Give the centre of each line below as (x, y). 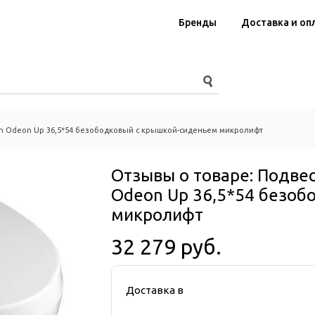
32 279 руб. (166, 246)
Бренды (198, 23)
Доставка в (155, 290)
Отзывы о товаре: (184, 175)
